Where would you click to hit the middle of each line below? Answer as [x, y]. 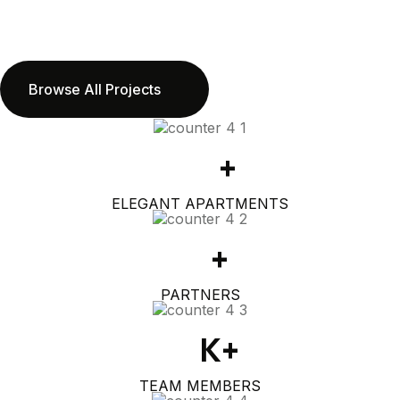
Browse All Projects [95, 89]
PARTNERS [200, 294]
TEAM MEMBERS [200, 385]
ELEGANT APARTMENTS [200, 203]
